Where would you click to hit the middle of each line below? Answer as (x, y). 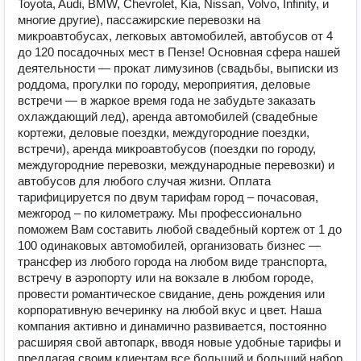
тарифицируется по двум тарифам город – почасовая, (168, 197)
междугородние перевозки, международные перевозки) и (176, 165)
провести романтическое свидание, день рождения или (171, 294)
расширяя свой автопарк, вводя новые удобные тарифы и (179, 342)
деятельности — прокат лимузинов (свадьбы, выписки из (178, 68)
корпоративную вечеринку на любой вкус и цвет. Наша (170, 310)
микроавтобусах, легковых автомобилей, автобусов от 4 (175, 36)
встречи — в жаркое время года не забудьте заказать (167, 100)
